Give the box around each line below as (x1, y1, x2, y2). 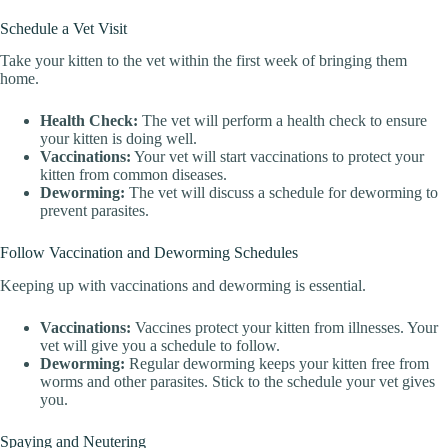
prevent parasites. (40, 202, 149, 220)
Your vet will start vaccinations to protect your (131, 148, 424, 166)
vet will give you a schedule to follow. (40, 337, 280, 355)
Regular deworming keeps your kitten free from (125, 355, 429, 373)
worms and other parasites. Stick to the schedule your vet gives (40, 373, 435, 391)
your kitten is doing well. (40, 130, 197, 148)
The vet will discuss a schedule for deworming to (125, 184, 438, 202)
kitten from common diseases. (40, 166, 227, 184)
